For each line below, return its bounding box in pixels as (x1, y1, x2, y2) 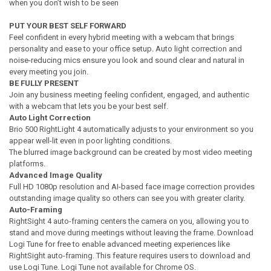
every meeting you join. (8, 67, 88, 77)
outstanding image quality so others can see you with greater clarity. (8, 194, 245, 203)
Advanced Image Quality (8, 171, 102, 180)
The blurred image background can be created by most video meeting (8, 148, 252, 157)
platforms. (8, 159, 45, 169)
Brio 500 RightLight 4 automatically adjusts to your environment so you (8, 125, 253, 134)
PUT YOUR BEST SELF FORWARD (8, 21, 126, 31)
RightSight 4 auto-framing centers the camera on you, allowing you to (8, 217, 249, 226)
